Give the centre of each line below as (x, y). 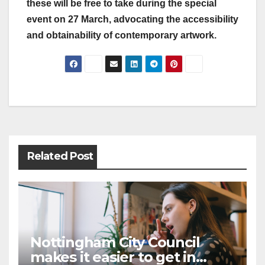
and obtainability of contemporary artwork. (122, 35)
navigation (74, 124)
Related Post (60, 156)
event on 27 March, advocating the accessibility (132, 20)
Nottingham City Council (115, 243)
